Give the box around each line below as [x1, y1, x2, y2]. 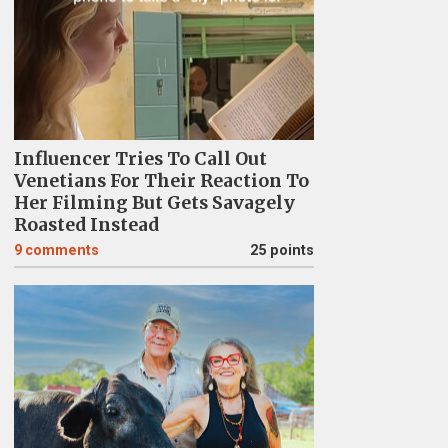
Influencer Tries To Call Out [13, 148, 267, 170]
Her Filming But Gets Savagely [13, 192, 295, 214]
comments [24, 242, 99, 259]
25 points [249, 242, 314, 259]
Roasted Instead [13, 214, 159, 236]
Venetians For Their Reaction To [13, 170, 309, 192]
